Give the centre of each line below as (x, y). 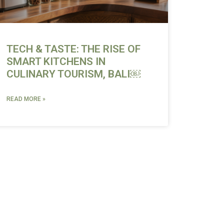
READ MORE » (26, 99)
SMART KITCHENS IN (56, 62)
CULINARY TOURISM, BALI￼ (73, 74)
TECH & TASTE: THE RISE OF (73, 49)
